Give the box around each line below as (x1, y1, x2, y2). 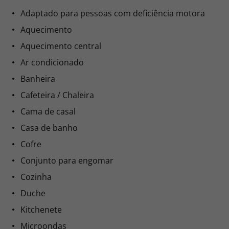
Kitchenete (20, 204, 62, 215)
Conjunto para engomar (20, 155, 113, 166)
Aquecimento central (20, 40, 101, 52)
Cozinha (20, 171, 52, 182)
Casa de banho (20, 122, 78, 133)
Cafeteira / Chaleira (20, 89, 94, 101)
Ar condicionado (20, 57, 84, 68)
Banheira (20, 73, 55, 84)
